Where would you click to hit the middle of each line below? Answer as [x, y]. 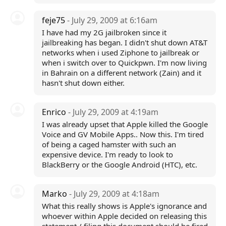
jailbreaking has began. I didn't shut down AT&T [124, 42]
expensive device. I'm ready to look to [107, 154]
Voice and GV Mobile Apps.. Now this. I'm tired [123, 134]
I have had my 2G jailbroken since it [104, 32]
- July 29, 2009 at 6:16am [112, 20]
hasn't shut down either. [83, 83]
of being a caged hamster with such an [109, 144]
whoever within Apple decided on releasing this [124, 216]
